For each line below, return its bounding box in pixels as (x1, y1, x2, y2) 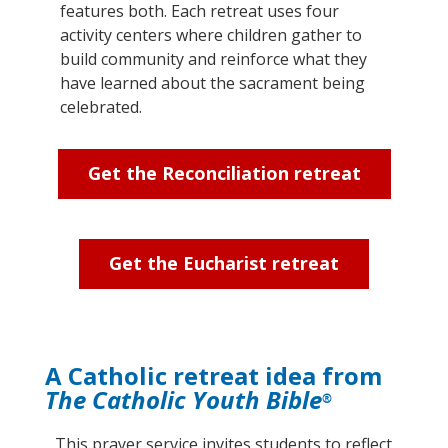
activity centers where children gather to (60, 24, 362, 46)
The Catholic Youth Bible (45, 383, 322, 416)
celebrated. (60, 96, 142, 118)
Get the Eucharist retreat (109, 251, 339, 275)
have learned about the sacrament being (60, 72, 365, 94)
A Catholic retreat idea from (45, 359, 382, 392)
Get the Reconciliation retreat (87, 161, 361, 185)
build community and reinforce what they (60, 48, 367, 70)
